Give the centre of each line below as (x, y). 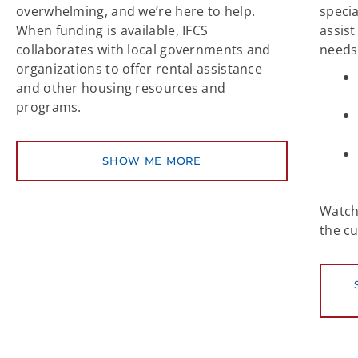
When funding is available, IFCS (112, 31)
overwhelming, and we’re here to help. (136, 12)
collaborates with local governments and (143, 50)
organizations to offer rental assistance (139, 69)
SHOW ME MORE (152, 161)
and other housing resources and (121, 88)
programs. (51, 107)
